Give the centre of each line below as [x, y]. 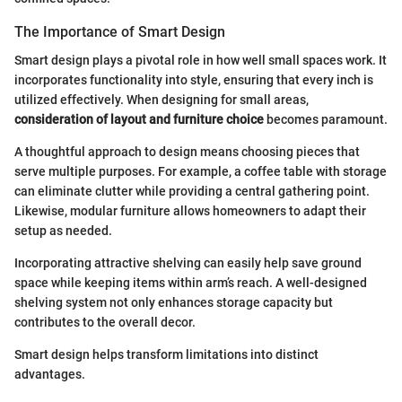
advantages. [50, 375]
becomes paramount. [326, 120]
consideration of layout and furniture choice [139, 120]
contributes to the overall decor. [105, 323]
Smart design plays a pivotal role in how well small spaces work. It [201, 61]
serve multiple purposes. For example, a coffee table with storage [201, 172]
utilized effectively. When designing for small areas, [162, 100]
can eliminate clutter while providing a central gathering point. [192, 192]
